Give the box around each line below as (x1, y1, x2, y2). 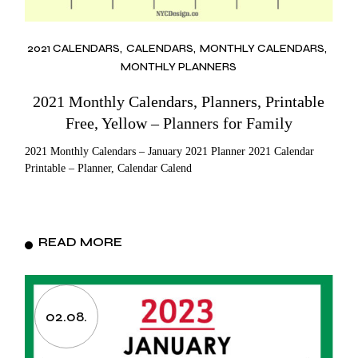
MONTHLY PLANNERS (121, 59, 237, 74)
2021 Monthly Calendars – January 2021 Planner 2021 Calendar (25, 145, 315, 157)
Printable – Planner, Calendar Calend (25, 161, 193, 174)
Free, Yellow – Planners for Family (65, 113, 292, 132)
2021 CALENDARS (26, 42, 120, 56)
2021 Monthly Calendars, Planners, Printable (33, 92, 325, 110)
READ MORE (38, 233, 123, 249)
